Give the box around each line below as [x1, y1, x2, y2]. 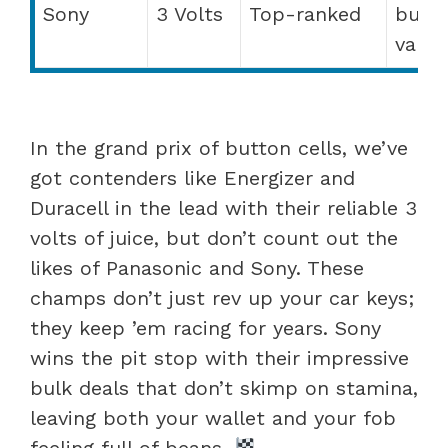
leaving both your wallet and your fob [30, 405, 396, 430]
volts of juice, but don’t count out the [30, 225, 398, 250]
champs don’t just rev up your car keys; [30, 285, 414, 310]
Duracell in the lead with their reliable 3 [30, 195, 417, 220]
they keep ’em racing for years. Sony [30, 315, 381, 340]
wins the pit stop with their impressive [30, 345, 409, 370]
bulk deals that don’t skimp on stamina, [30, 375, 418, 400]
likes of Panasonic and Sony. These [30, 255, 364, 280]
